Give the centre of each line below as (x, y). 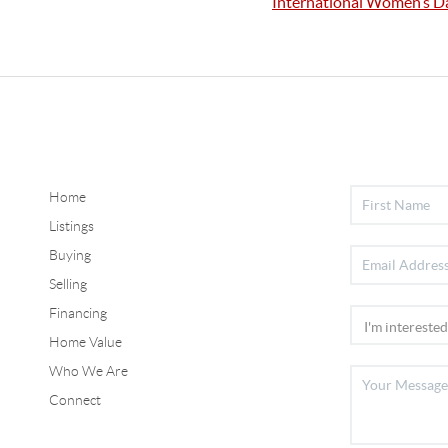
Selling (67, 283)
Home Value (85, 341)
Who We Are (88, 370)
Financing (77, 312)
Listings (71, 225)
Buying (69, 254)
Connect (74, 399)
